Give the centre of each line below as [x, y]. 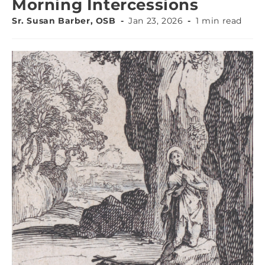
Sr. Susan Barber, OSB [64, 20]
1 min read [219, 20]
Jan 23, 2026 [156, 20]
